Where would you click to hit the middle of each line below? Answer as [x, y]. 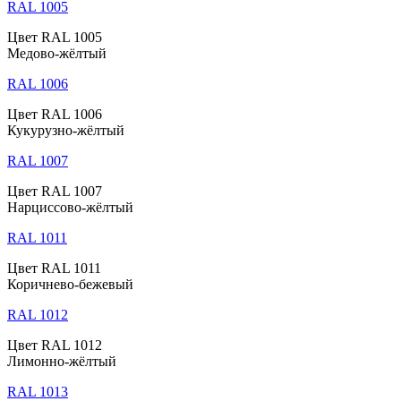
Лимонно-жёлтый [62, 362]
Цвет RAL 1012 [55, 346]
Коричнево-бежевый [70, 285]
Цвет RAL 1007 [55, 192]
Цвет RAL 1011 [54, 269]
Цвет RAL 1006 [55, 115]
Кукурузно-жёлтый [66, 131]
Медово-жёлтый [57, 54]
